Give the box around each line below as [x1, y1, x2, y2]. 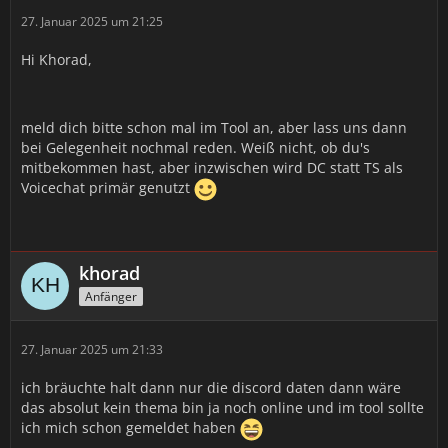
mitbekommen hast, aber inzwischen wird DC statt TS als [21, 158, 403, 177]
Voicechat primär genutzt [21, 178, 194, 198]
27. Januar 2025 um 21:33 [21, 341, 163, 358]
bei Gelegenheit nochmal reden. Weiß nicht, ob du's [21, 138, 370, 157]
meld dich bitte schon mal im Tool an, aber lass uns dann [21, 118, 407, 137]
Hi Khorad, [21, 50, 92, 69]
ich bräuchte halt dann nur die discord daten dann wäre [21, 378, 401, 397]
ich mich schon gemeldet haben [21, 418, 240, 438]
